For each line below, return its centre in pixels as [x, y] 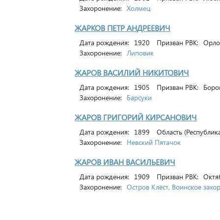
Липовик [140, 53]
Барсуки [139, 97]
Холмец [138, 8]
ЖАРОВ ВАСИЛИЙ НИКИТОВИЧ [132, 72]
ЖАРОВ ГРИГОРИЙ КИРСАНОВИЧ [136, 117]
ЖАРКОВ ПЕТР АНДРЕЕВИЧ [123, 28]
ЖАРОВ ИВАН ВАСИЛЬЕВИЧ [125, 162]
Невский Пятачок [154, 142]
